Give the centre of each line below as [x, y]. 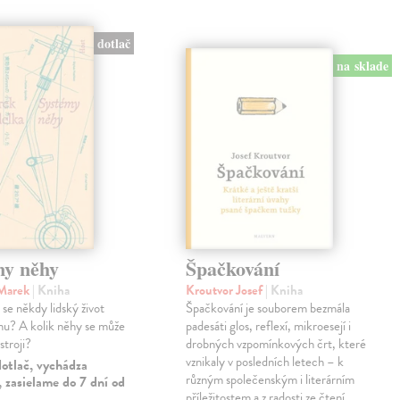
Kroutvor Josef [226, 291]
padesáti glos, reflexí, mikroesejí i [269, 326]
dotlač [113, 44]
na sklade [363, 65]
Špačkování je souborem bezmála [268, 308]
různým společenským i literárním [271, 380]
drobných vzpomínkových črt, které [276, 344]
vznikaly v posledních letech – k [265, 362]
